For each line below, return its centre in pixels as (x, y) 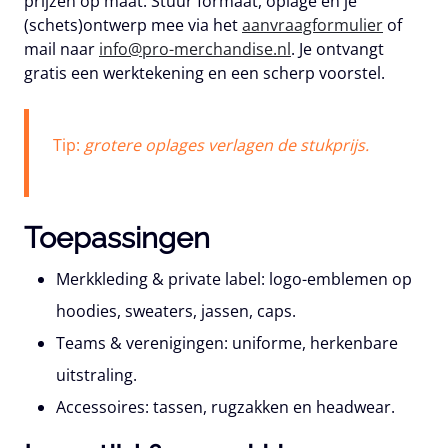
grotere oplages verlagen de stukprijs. (224, 145)
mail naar (61, 49)
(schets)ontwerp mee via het (133, 25)
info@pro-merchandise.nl (195, 49)
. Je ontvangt (337, 49)
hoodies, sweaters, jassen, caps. (176, 311)
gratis (45, 73)
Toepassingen (117, 238)
